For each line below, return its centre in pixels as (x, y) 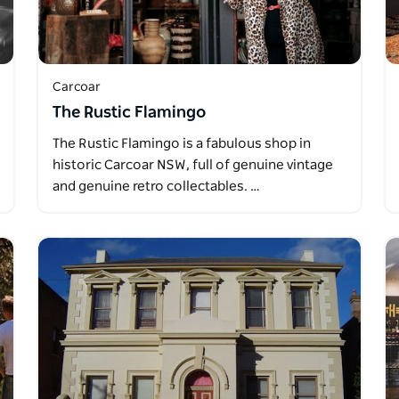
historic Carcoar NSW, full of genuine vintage (192, 165)
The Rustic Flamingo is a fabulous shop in (181, 143)
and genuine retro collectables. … (156, 186)
